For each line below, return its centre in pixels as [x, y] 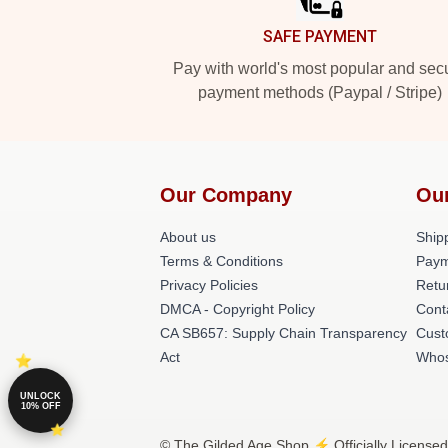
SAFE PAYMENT [320, 36]
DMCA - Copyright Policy [237, 309]
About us [188, 237]
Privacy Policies [209, 285]
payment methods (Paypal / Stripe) [320, 92]
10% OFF [40, 405]
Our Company [226, 195]
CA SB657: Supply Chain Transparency [283, 333]
